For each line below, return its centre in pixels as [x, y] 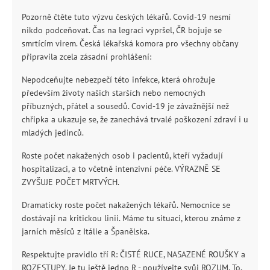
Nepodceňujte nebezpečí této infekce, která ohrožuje [118, 80]
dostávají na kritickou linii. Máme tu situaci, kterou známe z [131, 218]
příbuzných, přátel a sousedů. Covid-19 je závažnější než [125, 106]
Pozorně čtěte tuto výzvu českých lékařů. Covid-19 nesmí [126, 17]
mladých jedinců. [53, 133]
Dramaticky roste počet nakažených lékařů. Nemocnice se [126, 205]
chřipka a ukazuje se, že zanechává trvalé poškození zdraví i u [135, 120]
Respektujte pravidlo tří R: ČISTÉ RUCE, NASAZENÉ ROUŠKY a [133, 255]
